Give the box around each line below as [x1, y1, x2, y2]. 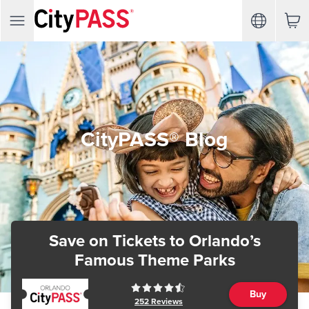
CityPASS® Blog [81, 126, 228, 152]
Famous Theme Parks [74, 250, 235, 270]
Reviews [149, 296, 183, 306]
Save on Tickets [48, 231, 166, 251]
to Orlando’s [165, 231, 261, 251]
